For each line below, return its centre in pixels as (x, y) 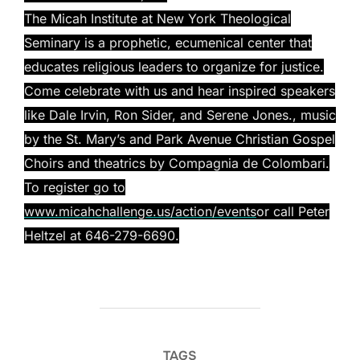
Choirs (46, 163)
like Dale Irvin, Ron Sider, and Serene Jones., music (180, 115)
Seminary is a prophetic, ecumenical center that (168, 42)
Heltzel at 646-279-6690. (102, 235)
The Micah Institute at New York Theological (157, 18)
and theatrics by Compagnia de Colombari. (198, 163)
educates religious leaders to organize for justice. (174, 66)
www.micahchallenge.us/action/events (140, 211)
